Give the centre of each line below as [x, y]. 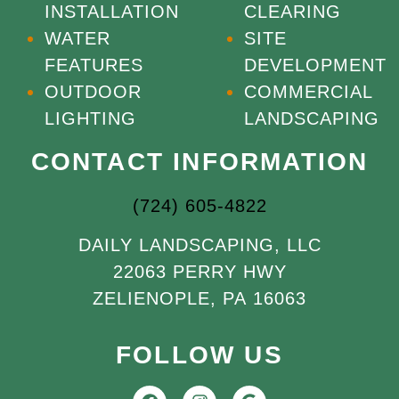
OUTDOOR [93, 92]
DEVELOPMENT [315, 65]
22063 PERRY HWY [199, 272]
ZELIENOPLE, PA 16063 [199, 299]
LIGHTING [90, 119]
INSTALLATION [112, 12]
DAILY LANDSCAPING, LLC [199, 245]
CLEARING [293, 12]
